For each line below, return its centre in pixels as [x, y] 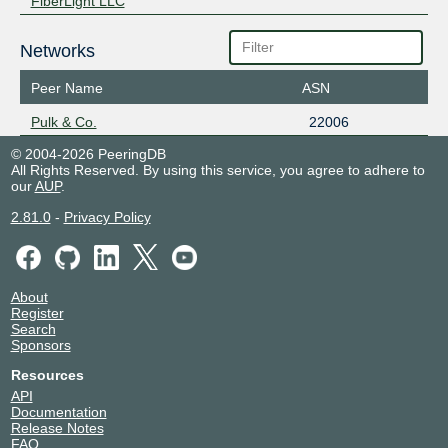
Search [33, 328]
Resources [47, 374]
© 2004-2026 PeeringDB [88, 154]
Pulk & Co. [63, 122]
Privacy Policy [107, 217]
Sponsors [40, 344]
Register [37, 312]
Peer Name [66, 88]
